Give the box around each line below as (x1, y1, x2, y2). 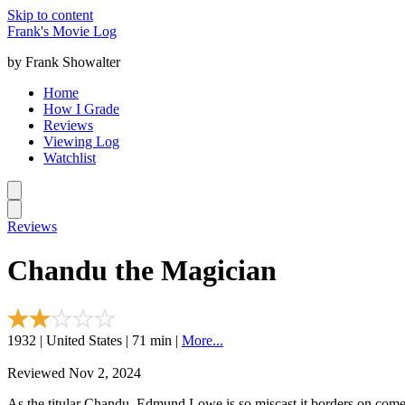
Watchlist (43, 150, 96, 165)
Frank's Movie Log (7, 24, 117, 39)
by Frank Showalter (7, 54, 120, 70)
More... (182, 332, 223, 348)
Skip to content (7, 7, 93, 23)
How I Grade (43, 101, 119, 117)
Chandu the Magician (7, 254, 277, 287)
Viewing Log (43, 134, 119, 149)
